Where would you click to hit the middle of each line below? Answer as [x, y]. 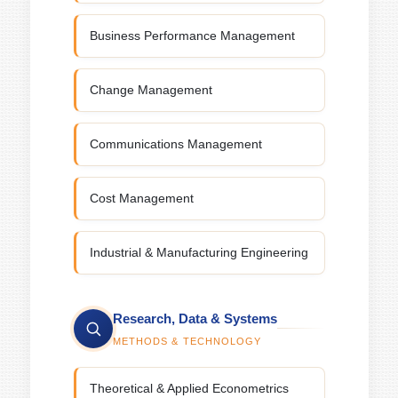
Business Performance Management [192, 36]
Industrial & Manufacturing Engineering [199, 252]
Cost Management [141, 198]
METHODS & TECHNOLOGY [187, 341]
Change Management [151, 90]
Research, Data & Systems [195, 318]
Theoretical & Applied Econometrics [189, 388]
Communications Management [175, 144]
